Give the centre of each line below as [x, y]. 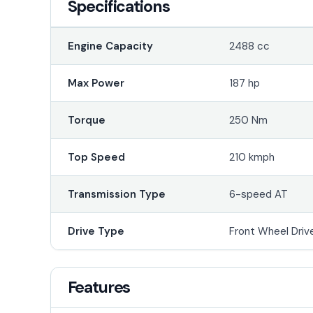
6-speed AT [259, 194]
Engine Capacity [110, 46]
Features [99, 287]
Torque [86, 120]
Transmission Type [116, 194]
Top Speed [96, 157]
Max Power [96, 83]
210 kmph [252, 157]
